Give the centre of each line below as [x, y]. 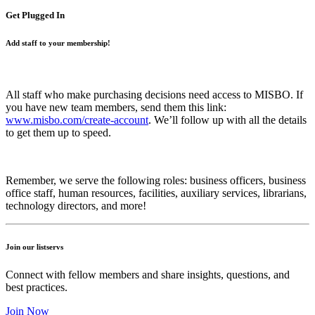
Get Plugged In [35, 15]
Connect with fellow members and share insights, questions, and [148, 275]
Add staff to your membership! [59, 43]
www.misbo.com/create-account [77, 120]
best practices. [37, 288]
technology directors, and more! [76, 206]
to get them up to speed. [60, 133]
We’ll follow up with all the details [230, 120]
